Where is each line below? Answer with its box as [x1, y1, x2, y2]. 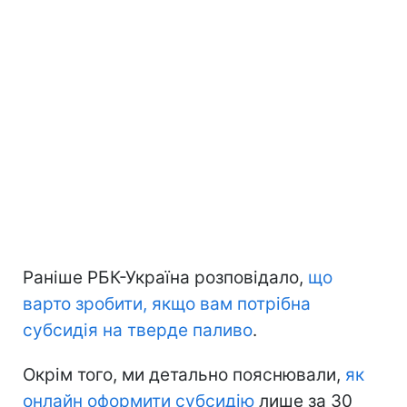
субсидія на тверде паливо [23, 319, 253, 341]
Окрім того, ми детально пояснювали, [23, 363, 345, 385]
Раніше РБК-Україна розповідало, [23, 266, 308, 288]
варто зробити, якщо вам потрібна [23, 293, 311, 314]
